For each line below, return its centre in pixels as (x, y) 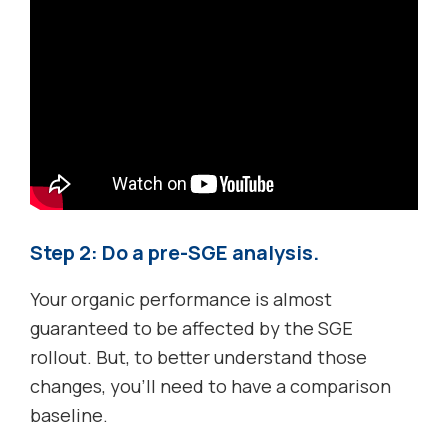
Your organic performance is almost (181, 298)
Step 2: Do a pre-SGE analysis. (174, 252)
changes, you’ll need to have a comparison (210, 385)
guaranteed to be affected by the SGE (191, 327)
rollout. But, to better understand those (198, 356)
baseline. (69, 414)
